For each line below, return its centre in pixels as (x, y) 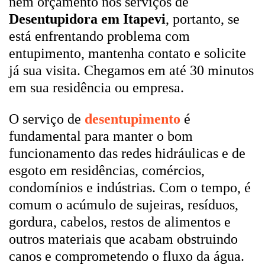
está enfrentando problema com (99, 36)
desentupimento (132, 119)
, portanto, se (203, 19)
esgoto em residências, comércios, (107, 170)
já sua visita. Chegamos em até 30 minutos (131, 70)
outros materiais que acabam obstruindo (123, 239)
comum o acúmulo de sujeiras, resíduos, (124, 205)
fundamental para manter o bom (101, 136)
